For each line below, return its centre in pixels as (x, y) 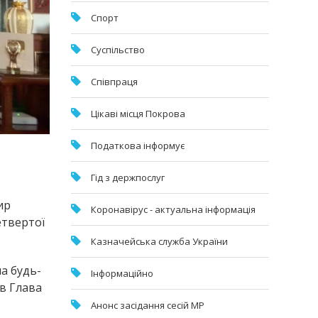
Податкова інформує (138, 145)
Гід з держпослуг (128, 177)
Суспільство (118, 49)
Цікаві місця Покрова (138, 113)
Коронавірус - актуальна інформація (174, 209)
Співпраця (115, 81)
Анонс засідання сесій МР (148, 305)
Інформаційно (122, 273)
